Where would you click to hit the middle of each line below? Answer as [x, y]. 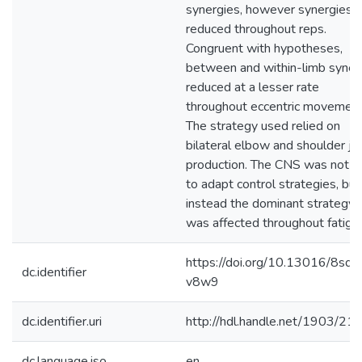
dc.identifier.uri [62, 322]
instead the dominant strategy [270, 204]
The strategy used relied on [263, 126]
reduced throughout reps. [256, 29]
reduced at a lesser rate [253, 87]
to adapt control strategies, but [273, 184]
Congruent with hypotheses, [264, 48]
